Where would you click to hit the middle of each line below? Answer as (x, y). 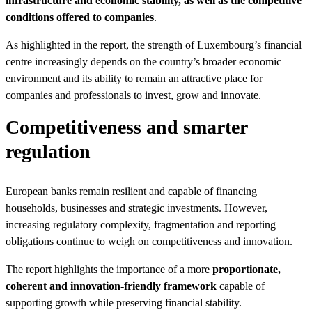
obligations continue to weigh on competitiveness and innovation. (149, 241)
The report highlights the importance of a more (109, 269)
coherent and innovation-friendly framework (111, 286)
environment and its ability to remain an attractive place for (134, 78)
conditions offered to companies (80, 17)
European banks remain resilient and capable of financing (131, 191)
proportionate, (247, 269)
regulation (48, 151)
